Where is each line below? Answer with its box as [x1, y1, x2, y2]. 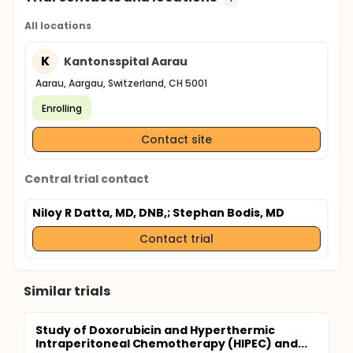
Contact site [140, 131, 213, 147]
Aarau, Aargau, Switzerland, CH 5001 [35, 76, 207, 90]
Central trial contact [24, 171, 150, 187]
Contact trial [139, 230, 214, 247]
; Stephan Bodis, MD [167, 205, 284, 221]
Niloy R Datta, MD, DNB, [32, 205, 168, 221]
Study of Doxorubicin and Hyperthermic [35, 322, 275, 338]
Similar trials [24, 282, 110, 300]
